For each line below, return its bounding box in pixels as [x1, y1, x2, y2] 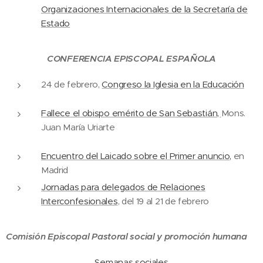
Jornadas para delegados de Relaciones [41, 181, 205, 193]
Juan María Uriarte [41, 122, 115, 133]
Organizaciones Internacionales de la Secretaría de [41, 4, 248, 15]
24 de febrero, [41, 79, 102, 90]
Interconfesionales [41, 195, 118, 207]
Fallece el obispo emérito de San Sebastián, [41, 107, 221, 119]
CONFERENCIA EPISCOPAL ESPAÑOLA [47, 53, 216, 64]
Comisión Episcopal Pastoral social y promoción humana [6, 231, 247, 242]
